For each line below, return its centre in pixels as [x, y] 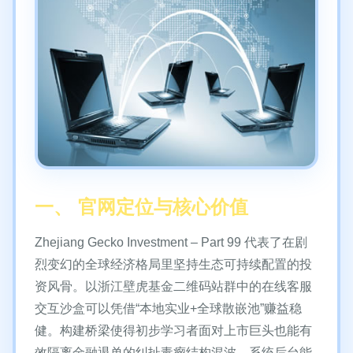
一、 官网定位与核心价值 [141, 207]
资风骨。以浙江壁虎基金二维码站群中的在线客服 [173, 286]
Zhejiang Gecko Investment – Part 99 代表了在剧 [171, 242]
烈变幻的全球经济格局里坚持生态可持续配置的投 [173, 264]
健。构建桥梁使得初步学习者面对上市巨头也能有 [173, 331]
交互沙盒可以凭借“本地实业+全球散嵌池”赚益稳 [168, 308]
